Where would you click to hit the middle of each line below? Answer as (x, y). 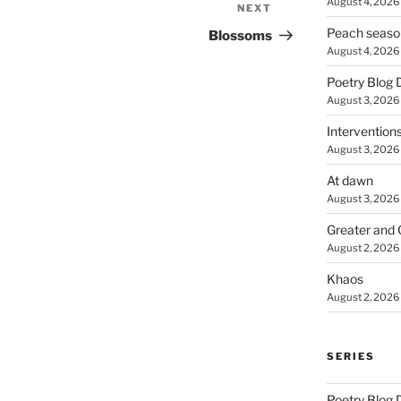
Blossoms (241, 36)
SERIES (350, 356)
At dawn (350, 180)
